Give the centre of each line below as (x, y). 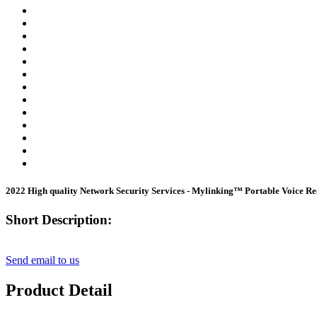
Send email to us (42, 260)
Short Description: (59, 220)
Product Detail (59, 290)
